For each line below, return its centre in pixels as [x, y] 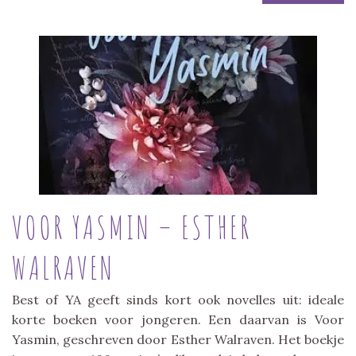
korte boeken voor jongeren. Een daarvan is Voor [178, 319]
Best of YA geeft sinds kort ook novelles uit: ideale [178, 299]
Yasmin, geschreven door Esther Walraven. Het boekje [178, 339]
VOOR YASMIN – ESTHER [132, 226]
